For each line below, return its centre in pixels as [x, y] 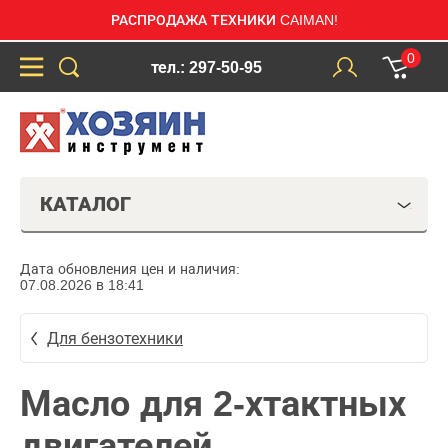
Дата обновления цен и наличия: [130, 269]
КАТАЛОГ [85, 204]
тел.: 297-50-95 [206, 67]
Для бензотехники [115, 338]
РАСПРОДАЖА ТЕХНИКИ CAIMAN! [224, 20]
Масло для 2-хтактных [213, 403]
